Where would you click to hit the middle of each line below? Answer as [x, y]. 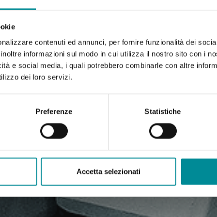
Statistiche [163, 111]
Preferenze [54, 111]
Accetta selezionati [108, 171]
